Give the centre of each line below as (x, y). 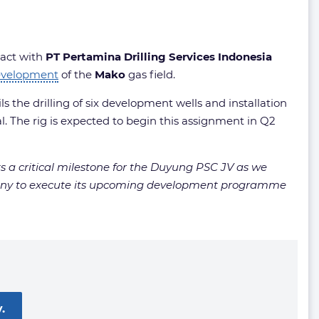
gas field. (150, 74)
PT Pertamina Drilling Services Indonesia (159, 57)
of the (77, 74)
